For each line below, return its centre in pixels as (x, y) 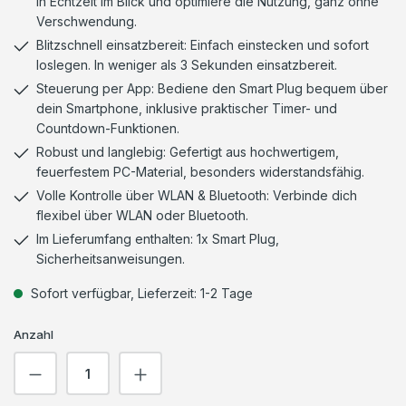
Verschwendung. (87, 21)
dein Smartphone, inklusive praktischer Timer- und (187, 108)
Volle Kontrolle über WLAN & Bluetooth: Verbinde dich (197, 195)
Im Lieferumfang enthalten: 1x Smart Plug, (158, 239)
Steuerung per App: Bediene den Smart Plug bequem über (212, 88)
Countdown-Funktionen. (108, 128)
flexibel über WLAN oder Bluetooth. (142, 215)
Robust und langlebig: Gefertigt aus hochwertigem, (188, 152)
